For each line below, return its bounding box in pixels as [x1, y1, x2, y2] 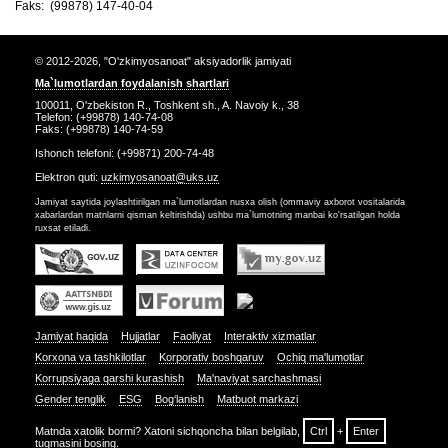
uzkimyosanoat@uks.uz [101, 171, 219, 183]
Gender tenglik [35, 393, 106, 405]
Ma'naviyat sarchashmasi [197, 372, 321, 384]
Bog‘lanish [155, 393, 204, 405]
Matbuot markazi [217, 393, 298, 405]
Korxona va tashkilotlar [35, 351, 146, 363]
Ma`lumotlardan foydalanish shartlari [35, 77, 229, 89]
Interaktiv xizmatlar [224, 330, 316, 342]
